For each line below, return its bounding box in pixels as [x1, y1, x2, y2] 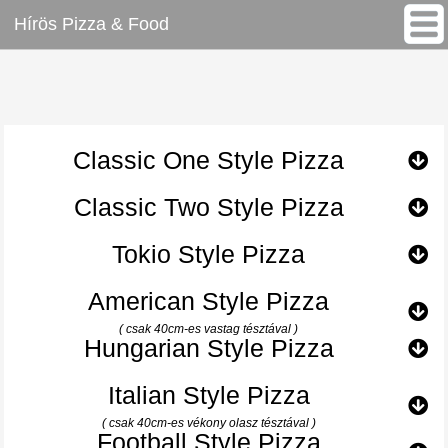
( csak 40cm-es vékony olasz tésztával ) [101, 416, 316, 431]
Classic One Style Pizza [73, 146, 345, 175]
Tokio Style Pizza [112, 240, 306, 269]
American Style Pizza [88, 287, 330, 316]
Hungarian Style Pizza [83, 334, 334, 363]
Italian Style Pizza [107, 381, 310, 410]
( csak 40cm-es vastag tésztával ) [119, 322, 299, 337]
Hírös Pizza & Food [14, 14, 169, 34]
